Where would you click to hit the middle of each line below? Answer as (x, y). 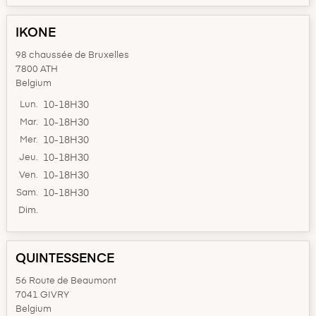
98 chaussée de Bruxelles (72, 55)
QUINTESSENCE (65, 259)
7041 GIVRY (42, 295)
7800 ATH (37, 69)
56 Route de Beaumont (66, 281)
